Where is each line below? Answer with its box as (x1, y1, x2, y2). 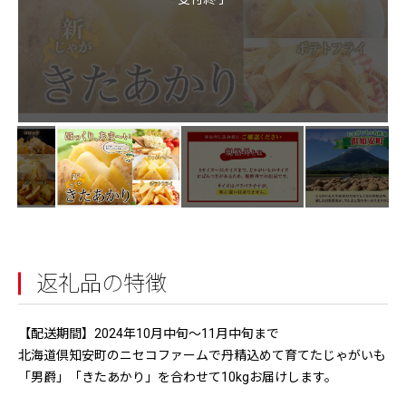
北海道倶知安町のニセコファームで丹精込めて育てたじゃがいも (18, 348, 386, 362)
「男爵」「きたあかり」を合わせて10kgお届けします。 (18, 370, 337, 384)
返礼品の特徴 (36, 271, 167, 296)
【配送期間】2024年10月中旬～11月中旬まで (18, 326, 279, 341)
